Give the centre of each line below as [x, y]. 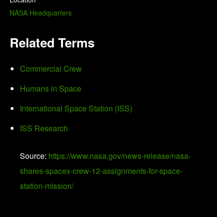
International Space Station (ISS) [76, 108]
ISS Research [44, 128]
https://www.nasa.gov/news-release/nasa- [120, 156]
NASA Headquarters [41, 13]
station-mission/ [47, 186]
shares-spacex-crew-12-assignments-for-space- [101, 171]
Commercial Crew [51, 69]
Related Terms [52, 43]
